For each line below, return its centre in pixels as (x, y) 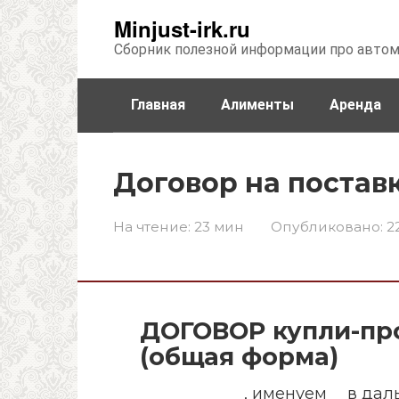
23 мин (217, 227)
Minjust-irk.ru (182, 28)
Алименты (257, 105)
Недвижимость (185, 159)
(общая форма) (239, 357)
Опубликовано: (327, 227)
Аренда (355, 105)
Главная (158, 105)
